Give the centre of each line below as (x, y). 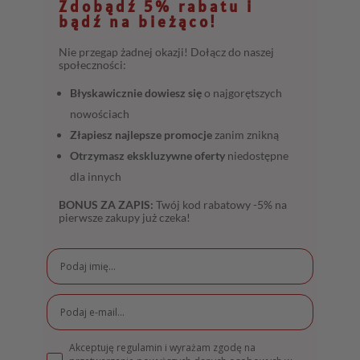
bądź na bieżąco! (139, 22)
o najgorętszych (242, 93)
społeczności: (93, 65)
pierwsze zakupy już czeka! (125, 218)
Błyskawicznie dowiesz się (136, 93)
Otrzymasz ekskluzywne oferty (148, 156)
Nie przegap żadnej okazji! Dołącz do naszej (167, 52)
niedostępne (257, 156)
